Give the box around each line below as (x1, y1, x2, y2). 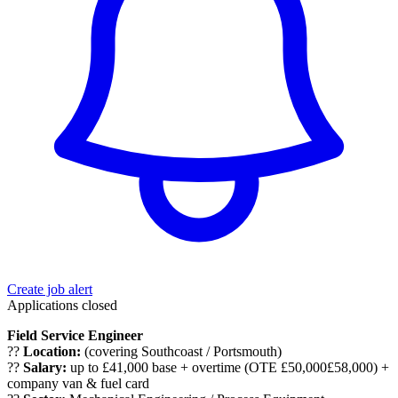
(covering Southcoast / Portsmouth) (81, 344, 282, 360)
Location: (23, 344, 81, 360)
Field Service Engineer (7, 328, 143, 344)
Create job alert (7, 282, 92, 298)
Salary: (23, 360, 67, 376)
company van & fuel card (7, 376, 149, 392)
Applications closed (7, 298, 117, 314)
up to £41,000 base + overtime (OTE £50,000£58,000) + (67, 360, 389, 376)
